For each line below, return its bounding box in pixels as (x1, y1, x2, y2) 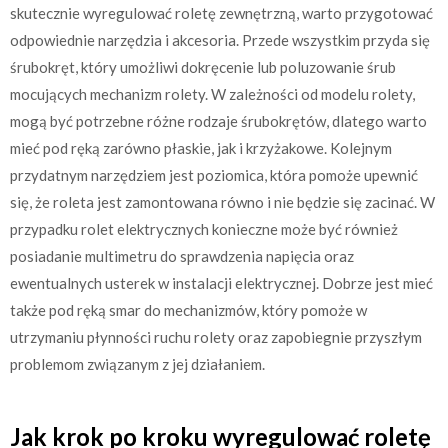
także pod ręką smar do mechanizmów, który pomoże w (10, 300, 367, 319)
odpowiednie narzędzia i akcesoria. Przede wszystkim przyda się (10, 30, 430, 49)
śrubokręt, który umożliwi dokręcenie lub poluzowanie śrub (10, 57, 396, 76)
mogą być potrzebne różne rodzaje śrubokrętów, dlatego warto (10, 111, 427, 130)
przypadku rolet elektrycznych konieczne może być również (10, 219, 398, 238)
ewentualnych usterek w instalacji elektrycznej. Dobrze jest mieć (10, 273, 433, 292)
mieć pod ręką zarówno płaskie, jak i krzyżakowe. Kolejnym (10, 138, 392, 157)
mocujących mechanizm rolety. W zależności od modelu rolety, (10, 84, 415, 103)
